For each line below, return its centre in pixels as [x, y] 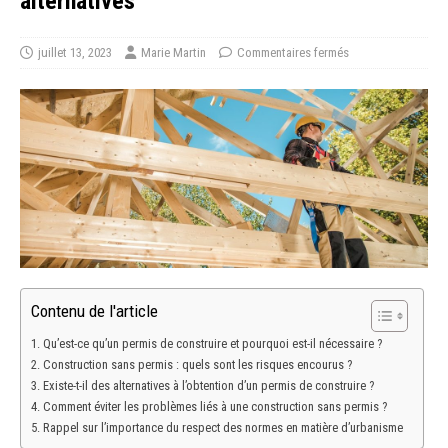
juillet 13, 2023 [75, 53]
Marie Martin [173, 53]
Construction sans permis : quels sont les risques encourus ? [197, 365]
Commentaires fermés [293, 53]
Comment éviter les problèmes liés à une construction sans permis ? [214, 407]
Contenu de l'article [94, 311]
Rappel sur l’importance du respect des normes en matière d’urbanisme [222, 428]
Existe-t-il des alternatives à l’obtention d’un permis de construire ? [208, 386]
